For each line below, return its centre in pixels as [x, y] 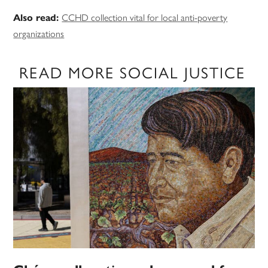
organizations [39, 33]
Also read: [38, 18]
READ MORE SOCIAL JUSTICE [133, 72]
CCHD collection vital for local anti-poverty [145, 17]
